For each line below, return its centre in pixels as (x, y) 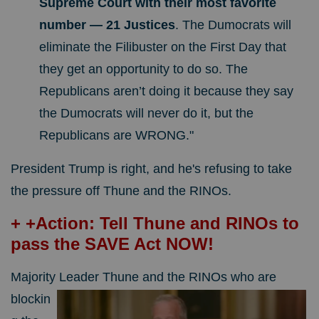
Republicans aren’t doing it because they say (166, 91)
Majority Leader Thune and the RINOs (119, 277)
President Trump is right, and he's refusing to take (151, 169)
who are (252, 277)
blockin (31, 299)
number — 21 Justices (107, 25)
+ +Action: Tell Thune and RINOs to (155, 224)
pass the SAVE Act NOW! (112, 244)
